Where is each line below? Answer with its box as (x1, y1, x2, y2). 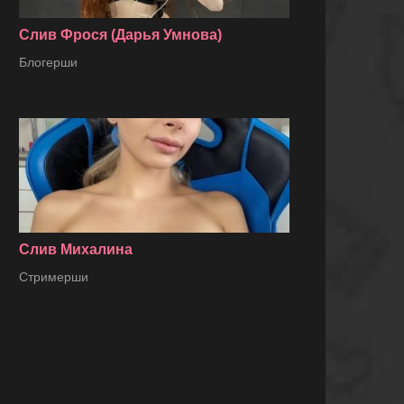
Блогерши (19, 55, 78, 70)
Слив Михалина (19, 242, 133, 258)
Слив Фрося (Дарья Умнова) (19, 27, 222, 43)
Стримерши (19, 270, 88, 285)
